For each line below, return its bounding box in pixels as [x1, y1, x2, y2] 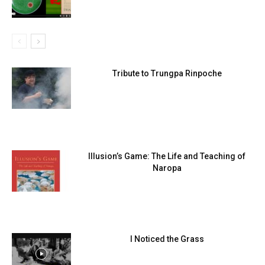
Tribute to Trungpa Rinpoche [112, 69, 222, 79]
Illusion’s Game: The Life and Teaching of [88, 151, 245, 161]
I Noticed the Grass [130, 234, 204, 244]
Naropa [152, 163, 182, 173]
